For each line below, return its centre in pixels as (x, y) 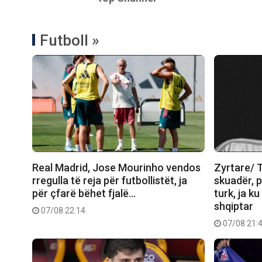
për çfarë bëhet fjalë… (84, 194)
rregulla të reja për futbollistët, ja (110, 181)
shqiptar (234, 206)
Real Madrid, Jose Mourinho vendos (116, 168)
